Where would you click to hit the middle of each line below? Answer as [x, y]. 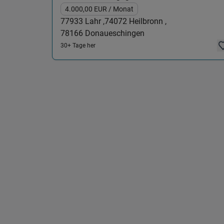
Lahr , [94, 21]
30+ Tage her [78, 45]
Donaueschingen [114, 33]
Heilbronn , [147, 21]
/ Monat [121, 9]
